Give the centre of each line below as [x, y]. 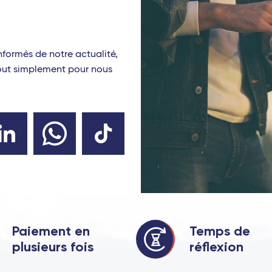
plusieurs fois [53, 246]
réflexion [216, 246]
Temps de [220, 231]
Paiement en [51, 231]
